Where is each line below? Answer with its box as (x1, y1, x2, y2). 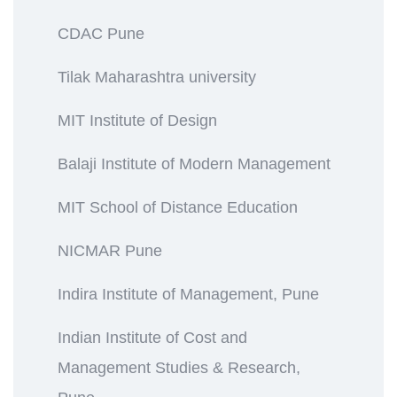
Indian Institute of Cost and (58, 328, 247, 346)
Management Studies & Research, (58, 358, 300, 377)
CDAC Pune (58, 24, 144, 43)
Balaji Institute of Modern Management (58, 154, 331, 173)
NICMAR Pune (58, 241, 162, 260)
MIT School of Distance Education (58, 198, 298, 216)
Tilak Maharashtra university (58, 67, 256, 86)
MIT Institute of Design (58, 111, 217, 129)
